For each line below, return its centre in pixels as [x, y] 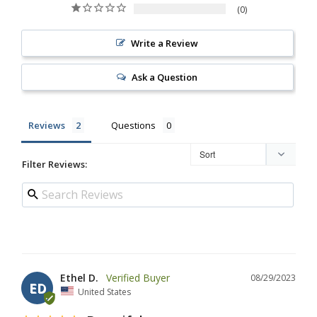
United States [104, 292]
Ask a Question [165, 77]
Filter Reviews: [54, 164]
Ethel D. [79, 277]
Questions [133, 125]
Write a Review [165, 43]
